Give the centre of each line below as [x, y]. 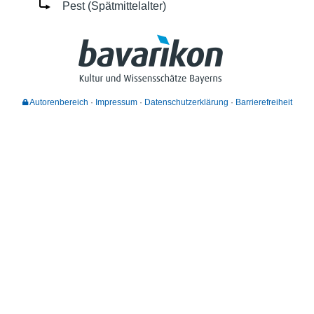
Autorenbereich [58, 102]
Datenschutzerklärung [186, 102]
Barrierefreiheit [264, 102]
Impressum [116, 102]
